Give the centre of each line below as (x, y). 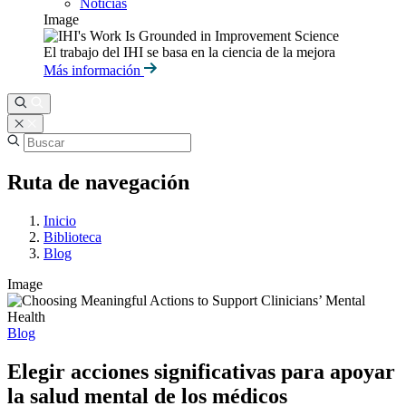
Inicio (60, 220)
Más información (94, 70)
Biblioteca (72, 237)
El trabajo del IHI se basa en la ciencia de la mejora (189, 52)
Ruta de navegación (98, 182)
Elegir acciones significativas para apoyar (201, 371)
